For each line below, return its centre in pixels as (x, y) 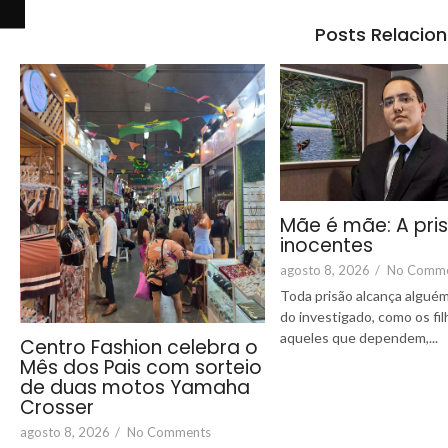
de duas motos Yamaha (135, 387)
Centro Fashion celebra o (139, 347)
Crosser (57, 407)
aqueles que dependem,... (359, 338)
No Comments (169, 431)
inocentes (326, 246)
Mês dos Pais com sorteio (141, 367)
